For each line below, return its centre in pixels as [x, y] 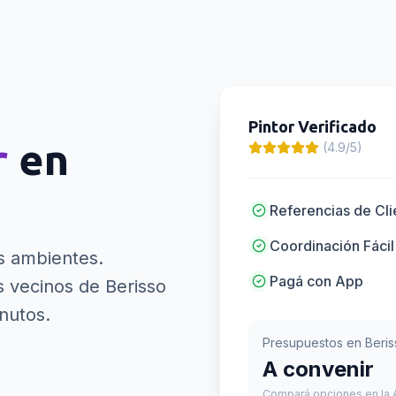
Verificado [335, 126]
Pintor [271, 126]
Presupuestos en [314, 343]
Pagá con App [316, 281]
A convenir [318, 369]
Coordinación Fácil [332, 246]
